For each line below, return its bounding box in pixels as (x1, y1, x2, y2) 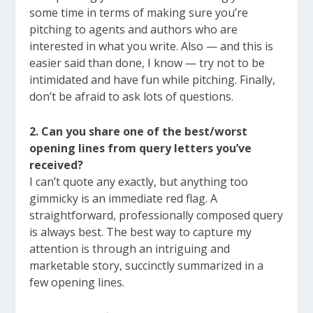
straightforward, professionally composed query (29, 207, 284, 223)
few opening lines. (29, 274, 125, 290)
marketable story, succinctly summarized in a (29, 257, 264, 273)
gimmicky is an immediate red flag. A (29, 190, 218, 206)
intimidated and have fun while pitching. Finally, (29, 72, 276, 88)
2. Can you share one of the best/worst (29, 123, 248, 139)
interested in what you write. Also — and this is (29, 38, 274, 54)
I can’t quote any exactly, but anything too (29, 173, 249, 189)
